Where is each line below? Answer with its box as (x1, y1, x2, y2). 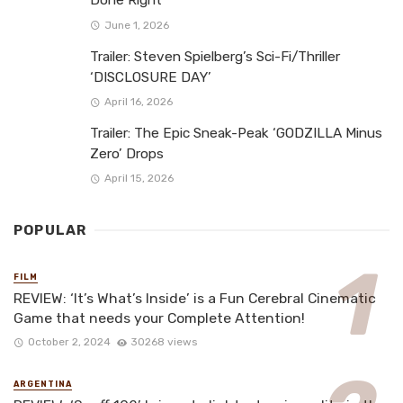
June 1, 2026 (103, 18, 169, 31)
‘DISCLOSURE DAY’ (90, 68, 211, 85)
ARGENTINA (13, 380, 72, 390)
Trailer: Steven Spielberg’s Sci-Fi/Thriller (90, 48, 340, 65)
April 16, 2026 (103, 94, 173, 108)
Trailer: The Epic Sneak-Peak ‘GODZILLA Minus (90, 124, 382, 141)
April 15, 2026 (103, 171, 174, 184)
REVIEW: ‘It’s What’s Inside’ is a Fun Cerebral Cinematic (13, 289, 376, 307)
